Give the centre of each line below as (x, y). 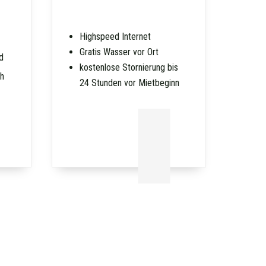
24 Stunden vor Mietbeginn (130, 83)
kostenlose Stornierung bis (129, 67)
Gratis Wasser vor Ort (119, 52)
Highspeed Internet (115, 36)
